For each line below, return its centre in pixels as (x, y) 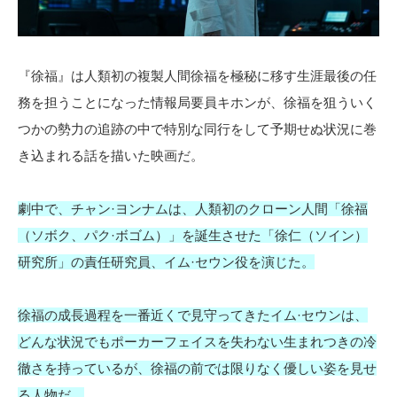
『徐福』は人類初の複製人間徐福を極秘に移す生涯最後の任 (197, 76)
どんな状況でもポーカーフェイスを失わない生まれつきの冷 (197, 342)
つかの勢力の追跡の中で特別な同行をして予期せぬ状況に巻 (197, 129)
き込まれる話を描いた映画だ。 (111, 156)
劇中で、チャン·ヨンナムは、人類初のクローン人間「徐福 (193, 209)
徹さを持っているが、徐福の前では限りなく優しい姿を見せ (197, 369)
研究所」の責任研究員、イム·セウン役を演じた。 (166, 262)
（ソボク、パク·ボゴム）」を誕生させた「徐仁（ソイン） (193, 236)
